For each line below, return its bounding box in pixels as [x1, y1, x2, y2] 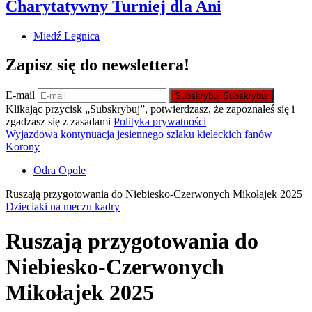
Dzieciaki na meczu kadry [6, 201, 120, 213]
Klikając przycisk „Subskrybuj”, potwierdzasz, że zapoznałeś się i [6, 103, 295, 116]
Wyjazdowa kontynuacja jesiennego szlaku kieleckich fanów [6, 128, 272, 141]
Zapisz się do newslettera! [6, 56, 189, 75]
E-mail [6, 89, 38, 102]
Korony [6, 141, 40, 153]
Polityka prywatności [114, 116, 206, 128]
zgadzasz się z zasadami [6, 116, 114, 128]
